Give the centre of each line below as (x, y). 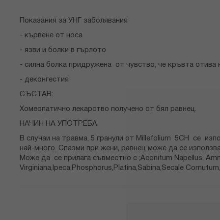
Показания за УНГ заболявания (74, 21)
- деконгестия (44, 80)
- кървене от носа (51, 36)
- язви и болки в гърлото (63, 50)
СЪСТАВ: (36, 95)
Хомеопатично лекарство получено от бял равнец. (108, 109)
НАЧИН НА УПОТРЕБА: (59, 124)
